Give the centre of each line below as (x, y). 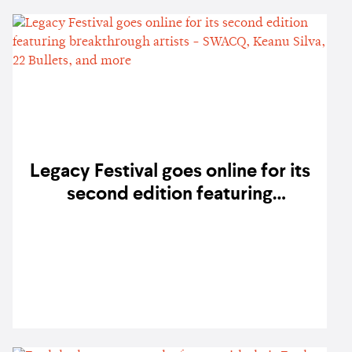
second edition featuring (170, 195)
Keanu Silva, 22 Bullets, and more (170, 241)
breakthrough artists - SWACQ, (170, 218)
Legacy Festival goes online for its (170, 172)
